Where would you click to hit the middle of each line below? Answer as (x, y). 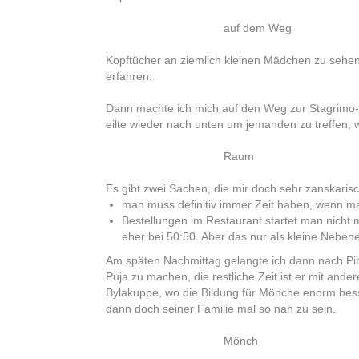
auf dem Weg (257, 28)
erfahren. (129, 77)
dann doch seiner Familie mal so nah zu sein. (221, 309)
